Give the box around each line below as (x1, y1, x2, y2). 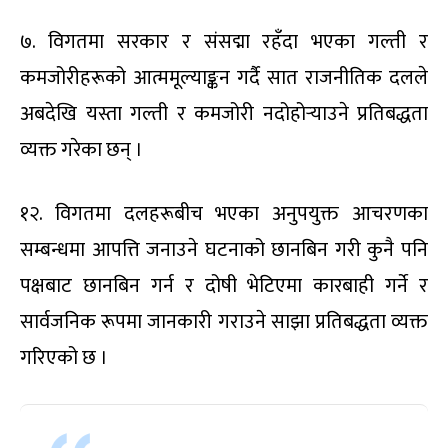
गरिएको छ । (20, 341, 108, 376)
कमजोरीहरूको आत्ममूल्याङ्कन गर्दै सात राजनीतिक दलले (20, 61, 428, 96)
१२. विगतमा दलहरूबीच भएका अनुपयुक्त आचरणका (20, 197, 428, 232)
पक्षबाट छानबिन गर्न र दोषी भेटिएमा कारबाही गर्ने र (20, 269, 428, 304)
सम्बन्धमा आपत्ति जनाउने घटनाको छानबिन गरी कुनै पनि (20, 233, 428, 268)
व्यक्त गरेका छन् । (20, 133, 143, 168)
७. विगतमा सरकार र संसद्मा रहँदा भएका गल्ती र (20, 25, 428, 60)
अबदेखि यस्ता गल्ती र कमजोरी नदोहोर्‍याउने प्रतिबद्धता (20, 97, 428, 132)
